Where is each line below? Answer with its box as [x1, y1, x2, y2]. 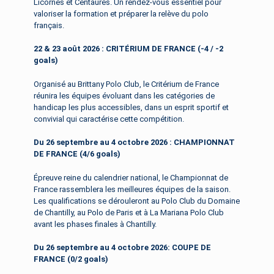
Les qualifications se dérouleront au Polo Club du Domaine [34, 196, 240, 206]
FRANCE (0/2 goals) [34, 254, 108, 264]
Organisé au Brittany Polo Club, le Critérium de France [34, 79, 219, 89]
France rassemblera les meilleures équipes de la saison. [34, 184, 231, 194]
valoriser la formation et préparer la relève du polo [34, 9, 209, 18]
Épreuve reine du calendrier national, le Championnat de [34, 172, 228, 182]
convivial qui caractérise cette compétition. [34, 114, 184, 124]
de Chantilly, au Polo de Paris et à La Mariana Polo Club [34, 207, 224, 217]
